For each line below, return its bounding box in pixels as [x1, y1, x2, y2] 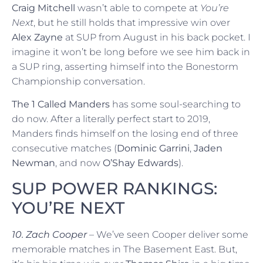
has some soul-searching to [112, 99, 241, 110]
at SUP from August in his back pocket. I [63, 31, 251, 43]
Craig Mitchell [12, 2, 75, 14]
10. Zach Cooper [12, 228, 89, 240]
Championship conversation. [12, 75, 145, 87]
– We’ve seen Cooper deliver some [89, 228, 248, 240]
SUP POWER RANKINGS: [12, 178, 217, 198]
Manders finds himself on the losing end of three [12, 128, 238, 140]
